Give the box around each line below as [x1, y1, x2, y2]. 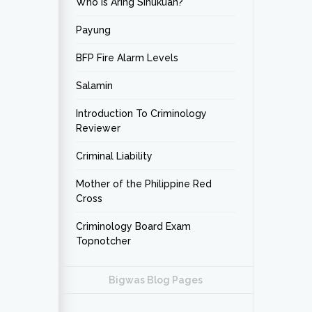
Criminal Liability [76, 150, 153, 162]
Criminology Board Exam [76, 221, 191, 232]
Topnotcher [76, 235, 131, 247]
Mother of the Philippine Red [76, 178, 212, 189]
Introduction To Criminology [76, 108, 207, 119]
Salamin [76, 80, 113, 91]
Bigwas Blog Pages [109, 274, 203, 286]
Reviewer [76, 123, 120, 134]
